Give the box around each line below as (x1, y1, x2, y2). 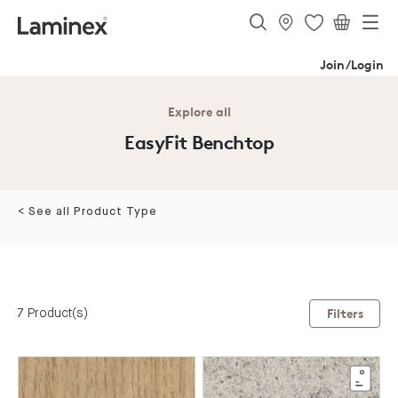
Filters (326, 306, 363, 322)
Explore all (167, 104, 231, 120)
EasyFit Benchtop (124, 131, 274, 155)
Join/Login (320, 57, 384, 73)
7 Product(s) (18, 306, 89, 321)
